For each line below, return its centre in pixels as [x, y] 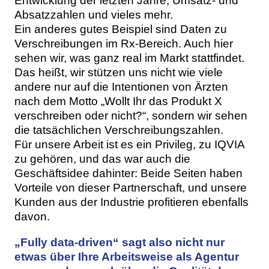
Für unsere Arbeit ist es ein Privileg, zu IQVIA [129, 145]
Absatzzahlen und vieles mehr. [95, 15]
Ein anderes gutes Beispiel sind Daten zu [121, 29]
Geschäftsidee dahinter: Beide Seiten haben [128, 174]
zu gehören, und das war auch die [102, 159]
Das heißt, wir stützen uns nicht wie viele [119, 73]
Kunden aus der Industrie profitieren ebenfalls [131, 202]
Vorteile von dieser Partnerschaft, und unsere [131, 188]
